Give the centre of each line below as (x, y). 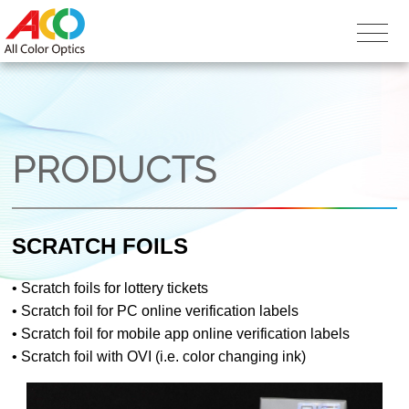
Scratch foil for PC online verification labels (160, 310)
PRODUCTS (115, 169)
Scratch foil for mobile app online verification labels (186, 333)
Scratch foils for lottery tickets (115, 288)
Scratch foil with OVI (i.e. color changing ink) (164, 356)
